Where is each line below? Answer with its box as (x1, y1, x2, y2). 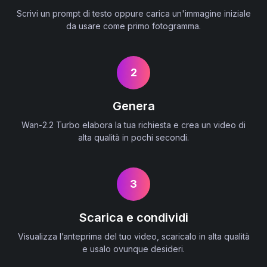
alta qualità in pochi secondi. (78, 132, 189, 142)
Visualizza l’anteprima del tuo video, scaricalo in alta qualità (17, 231, 250, 241)
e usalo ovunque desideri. (82, 243, 185, 254)
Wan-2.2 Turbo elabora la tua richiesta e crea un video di (21, 119, 246, 130)
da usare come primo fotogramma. (66, 20, 201, 31)
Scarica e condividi (79, 210, 188, 225)
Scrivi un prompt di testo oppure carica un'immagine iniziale (16, 8, 251, 18)
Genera (112, 98, 155, 113)
